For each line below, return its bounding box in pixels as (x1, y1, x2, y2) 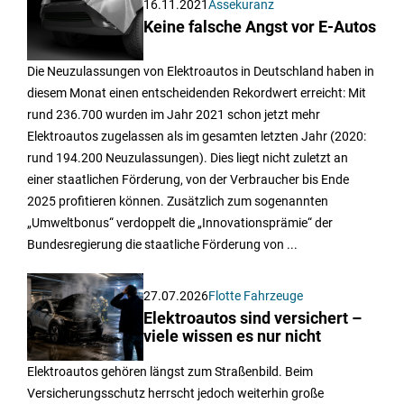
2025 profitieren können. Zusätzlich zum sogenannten (27, 194, 328, 209)
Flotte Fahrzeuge (208, 289, 304, 304)
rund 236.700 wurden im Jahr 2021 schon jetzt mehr (27, 107, 320, 123)
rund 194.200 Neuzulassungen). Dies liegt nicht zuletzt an (27, 151, 348, 166)
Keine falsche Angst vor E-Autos (143, 18, 377, 37)
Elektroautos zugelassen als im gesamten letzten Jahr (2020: (27, 129, 366, 144)
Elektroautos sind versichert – (143, 309, 363, 328)
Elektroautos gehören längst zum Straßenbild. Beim (27, 364, 313, 380)
